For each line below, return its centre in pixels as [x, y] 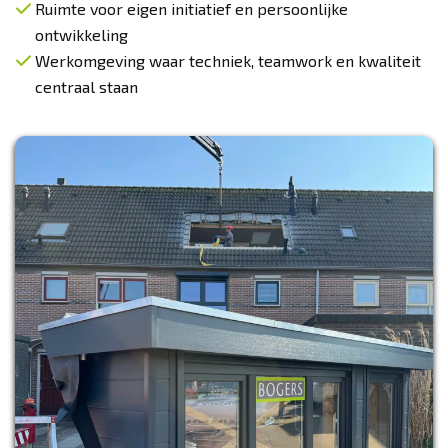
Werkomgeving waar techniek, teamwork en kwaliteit [228, 60]
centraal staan [86, 86]
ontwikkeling [81, 34]
